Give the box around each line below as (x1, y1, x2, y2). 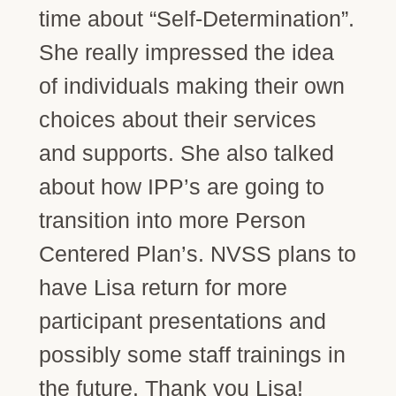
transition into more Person (38, 207, 306, 232)
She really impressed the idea (38, 39, 334, 65)
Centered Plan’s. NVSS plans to (38, 240, 356, 266)
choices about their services (38, 106, 316, 132)
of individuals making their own (38, 72, 345, 98)
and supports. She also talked (38, 140, 334, 165)
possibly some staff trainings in (38, 341, 346, 367)
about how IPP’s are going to (38, 173, 324, 199)
